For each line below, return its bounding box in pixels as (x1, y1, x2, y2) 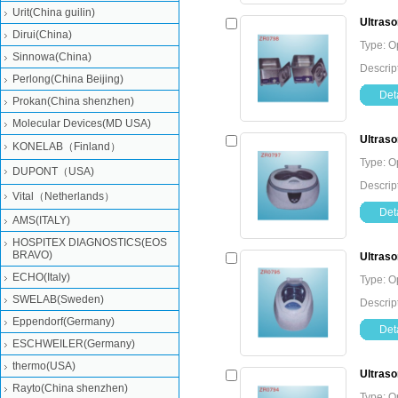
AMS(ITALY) (12, 214, 70, 227)
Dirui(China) (12, 28, 72, 41)
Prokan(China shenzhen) (12, 95, 134, 107)
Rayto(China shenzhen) (12, 382, 128, 394)
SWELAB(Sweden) (12, 293, 104, 306)
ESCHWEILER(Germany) (12, 338, 135, 350)
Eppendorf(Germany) (12, 315, 115, 328)
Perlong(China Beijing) (12, 73, 123, 85)
